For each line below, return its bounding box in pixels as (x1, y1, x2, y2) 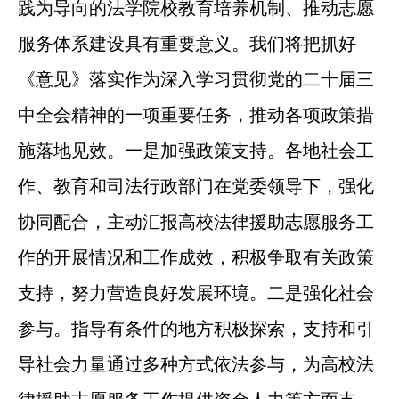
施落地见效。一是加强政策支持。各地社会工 (17, 140, 374, 160)
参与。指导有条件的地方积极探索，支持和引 (17, 318, 374, 338)
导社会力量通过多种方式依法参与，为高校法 (17, 354, 374, 374)
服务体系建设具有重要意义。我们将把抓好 (17, 33, 356, 53)
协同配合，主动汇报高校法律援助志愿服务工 (17, 211, 374, 232)
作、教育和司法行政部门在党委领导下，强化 (17, 175, 374, 196)
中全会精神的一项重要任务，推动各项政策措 (17, 104, 374, 125)
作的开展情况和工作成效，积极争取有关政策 (17, 247, 374, 267)
